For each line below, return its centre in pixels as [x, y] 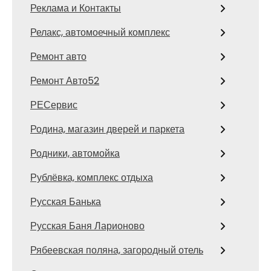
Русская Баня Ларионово [87, 226]
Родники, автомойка [75, 153]
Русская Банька [66, 202]
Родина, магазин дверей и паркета [107, 129]
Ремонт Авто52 [65, 81]
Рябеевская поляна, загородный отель [117, 250]
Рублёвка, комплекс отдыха [92, 178]
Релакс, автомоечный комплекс [100, 32]
